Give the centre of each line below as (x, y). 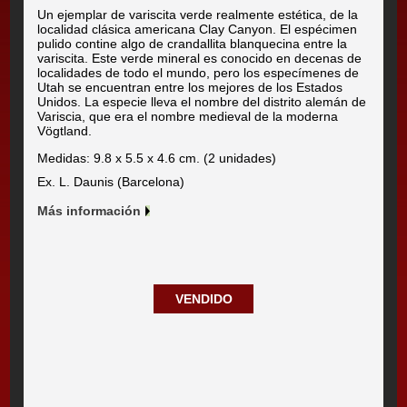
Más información (89, 210)
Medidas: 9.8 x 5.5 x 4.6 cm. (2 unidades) (157, 158)
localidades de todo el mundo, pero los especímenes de (199, 72)
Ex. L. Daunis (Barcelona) (111, 181)
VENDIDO (203, 298)
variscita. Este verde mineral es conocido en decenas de (200, 58)
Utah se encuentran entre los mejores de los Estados (190, 87)
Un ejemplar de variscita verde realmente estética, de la (198, 14)
